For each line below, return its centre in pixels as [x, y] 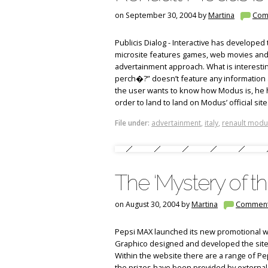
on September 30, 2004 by [162, 15]
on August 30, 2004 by [153, 204]
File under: [132, 123]
